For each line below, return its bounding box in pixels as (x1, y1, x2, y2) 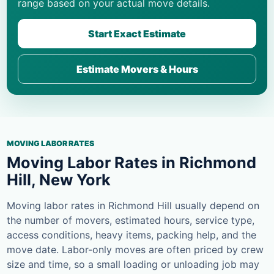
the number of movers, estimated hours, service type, (7, 214, 254, 227)
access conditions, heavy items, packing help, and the (7, 229, 256, 242)
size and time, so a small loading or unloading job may (7, 258, 259, 271)
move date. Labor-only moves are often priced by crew (7, 243, 264, 256)
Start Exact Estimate (88, 28, 186, 40)
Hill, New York (7, 171, 111, 190)
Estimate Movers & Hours (76, 63, 198, 76)
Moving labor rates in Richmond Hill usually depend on (7, 199, 259, 212)
